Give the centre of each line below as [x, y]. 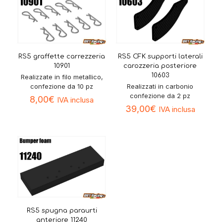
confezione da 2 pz [160, 95]
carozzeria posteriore [160, 66]
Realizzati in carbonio [160, 86]
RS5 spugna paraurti [62, 211]
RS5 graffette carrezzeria [62, 56]
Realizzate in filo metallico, [62, 77]
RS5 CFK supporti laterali [160, 56]
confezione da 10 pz [62, 86]
